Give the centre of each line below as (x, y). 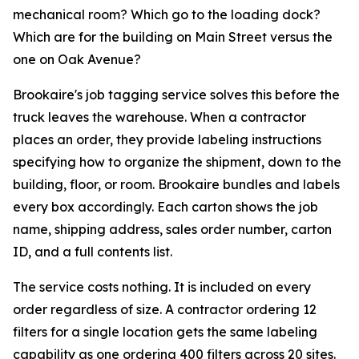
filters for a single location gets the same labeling (165, 331)
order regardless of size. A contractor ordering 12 (165, 309)
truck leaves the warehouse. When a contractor (159, 117)
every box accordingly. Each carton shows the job (165, 206)
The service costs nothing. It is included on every (162, 286)
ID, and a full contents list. (93, 251)
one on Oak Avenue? (77, 59)
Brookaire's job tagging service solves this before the (176, 94)
